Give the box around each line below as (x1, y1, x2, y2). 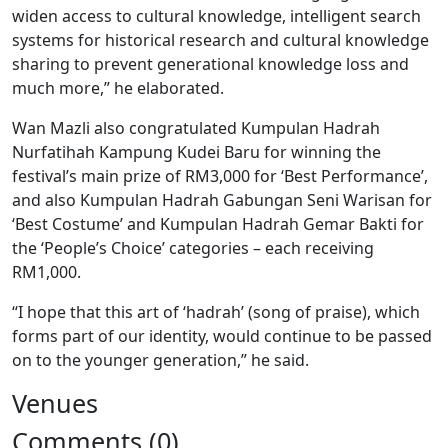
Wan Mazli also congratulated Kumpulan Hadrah (12, 117, 380, 139)
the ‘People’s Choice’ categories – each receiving (12, 237, 374, 259)
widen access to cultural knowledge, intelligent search (12, 5, 421, 27)
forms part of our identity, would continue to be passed (12, 325, 432, 347)
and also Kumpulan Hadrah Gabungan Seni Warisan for (12, 189, 432, 211)
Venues (12, 386, 98, 420)
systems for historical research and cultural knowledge (12, 29, 429, 51)
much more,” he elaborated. (12, 77, 224, 99)
